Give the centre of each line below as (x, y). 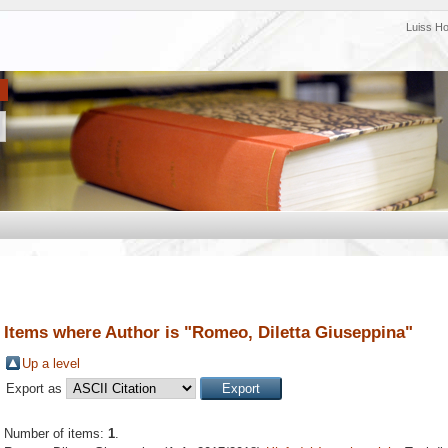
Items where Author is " (98, 332)
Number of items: (56, 434)
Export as (36, 389)
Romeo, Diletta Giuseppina (298, 332)
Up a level (51, 364)
